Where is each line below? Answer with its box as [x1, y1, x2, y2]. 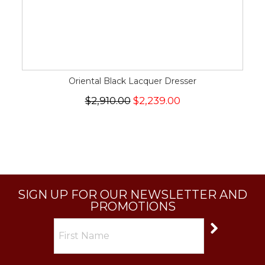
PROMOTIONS [89, 199, 176, 214]
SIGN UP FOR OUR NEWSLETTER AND [18, 188, 247, 202]
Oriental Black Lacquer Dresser [69, 76, 196, 86]
